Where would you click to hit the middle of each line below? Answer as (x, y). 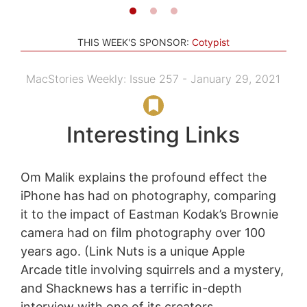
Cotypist (211, 42)
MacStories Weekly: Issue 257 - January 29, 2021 (153, 78)
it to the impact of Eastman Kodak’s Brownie (149, 214)
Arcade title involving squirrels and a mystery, (152, 269)
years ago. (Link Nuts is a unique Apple (132, 251)
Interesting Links (153, 134)
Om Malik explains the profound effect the (143, 177)
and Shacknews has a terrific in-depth (131, 288)
